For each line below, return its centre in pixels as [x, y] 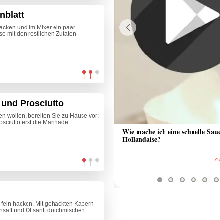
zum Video [82, 159]
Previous [129, 38]
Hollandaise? [141, 139]
